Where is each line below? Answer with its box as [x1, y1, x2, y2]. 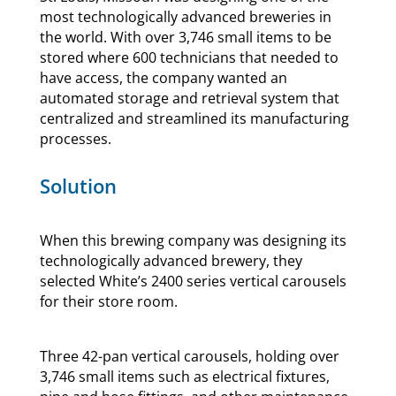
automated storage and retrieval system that [39, 88, 339, 108]
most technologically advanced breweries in [39, 7, 331, 27]
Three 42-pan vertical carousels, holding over [39, 346, 339, 366]
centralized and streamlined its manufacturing [39, 109, 349, 128]
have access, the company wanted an [39, 68, 287, 88]
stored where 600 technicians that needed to [39, 48, 339, 67]
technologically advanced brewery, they [39, 251, 302, 270]
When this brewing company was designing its [39, 231, 346, 250]
